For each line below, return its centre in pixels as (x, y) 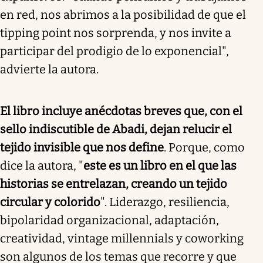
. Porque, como (204, 148)
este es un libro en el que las (160, 166)
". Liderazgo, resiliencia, (165, 202)
